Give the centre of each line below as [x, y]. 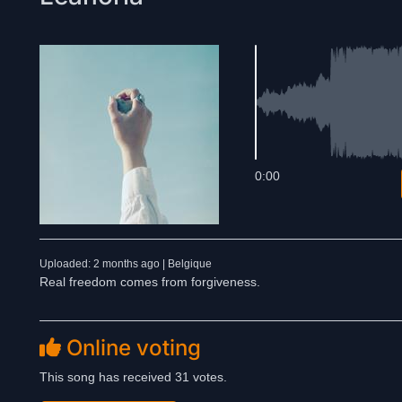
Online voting [131, 348]
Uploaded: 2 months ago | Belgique [126, 264]
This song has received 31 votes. [133, 377]
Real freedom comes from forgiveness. [150, 282]
